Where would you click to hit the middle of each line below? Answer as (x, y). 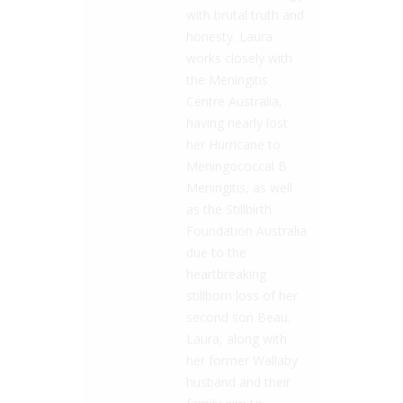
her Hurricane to (233, 144)
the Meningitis (227, 79)
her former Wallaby (242, 360)
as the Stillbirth (229, 209)
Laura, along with (237, 338)
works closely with (239, 58)
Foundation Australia (246, 230)
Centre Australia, (234, 101)
